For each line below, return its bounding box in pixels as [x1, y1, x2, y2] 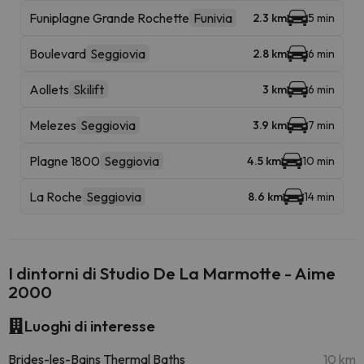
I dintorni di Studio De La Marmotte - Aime [8, 262, 336, 284]
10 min [302, 154, 335, 168]
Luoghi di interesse [24, 316, 155, 336]
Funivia [193, 10, 232, 26]
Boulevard [29, 45, 86, 62]
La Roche [29, 188, 82, 205]
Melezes [29, 117, 76, 133]
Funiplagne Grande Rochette [29, 10, 189, 26]
